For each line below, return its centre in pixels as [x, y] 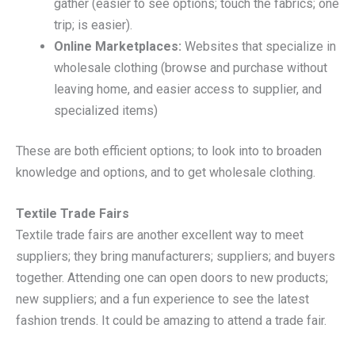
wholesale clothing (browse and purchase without [191, 67]
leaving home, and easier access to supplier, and [188, 89]
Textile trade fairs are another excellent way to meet [160, 235]
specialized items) [106, 110]
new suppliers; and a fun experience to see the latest [162, 300]
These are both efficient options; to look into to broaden [169, 151]
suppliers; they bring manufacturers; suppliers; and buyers [176, 257]
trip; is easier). [93, 25]
